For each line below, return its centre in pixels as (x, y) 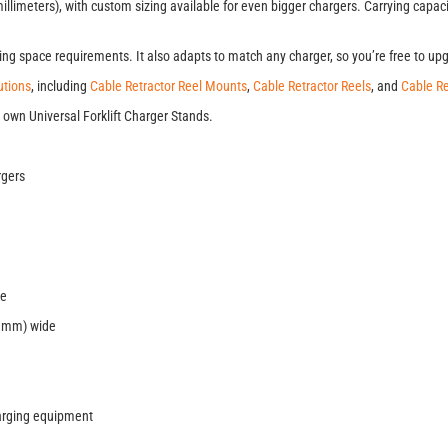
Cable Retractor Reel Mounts (168, 86)
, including (60, 86)
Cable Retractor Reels (312, 86)
